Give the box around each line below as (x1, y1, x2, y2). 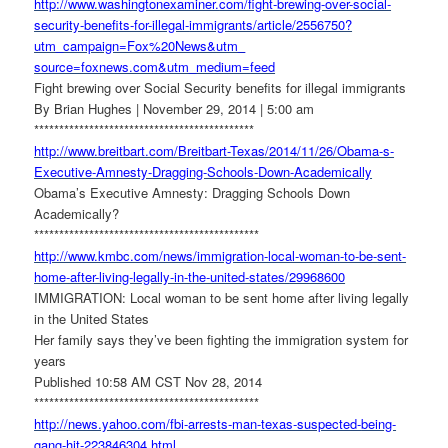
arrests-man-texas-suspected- (188, 414, 362, 434)
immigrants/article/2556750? (189, 15, 353, 35)
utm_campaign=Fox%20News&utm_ (34, 36, 246, 56)
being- (361, 414, 397, 434)
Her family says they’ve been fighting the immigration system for (34, 330, 409, 350)
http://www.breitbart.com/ (34, 141, 179, 161)
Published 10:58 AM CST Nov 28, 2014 (34, 372, 263, 392)
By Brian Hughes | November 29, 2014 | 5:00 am (34, 99, 315, 119)
